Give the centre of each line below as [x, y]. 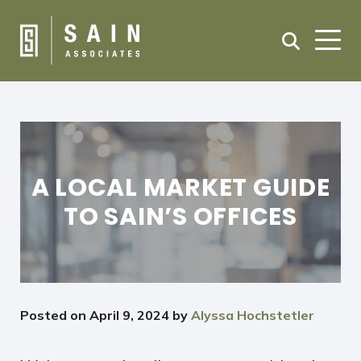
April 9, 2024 [129, 315]
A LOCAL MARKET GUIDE [180, 187]
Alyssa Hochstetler [253, 315]
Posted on [55, 315]
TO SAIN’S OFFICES [180, 216]
